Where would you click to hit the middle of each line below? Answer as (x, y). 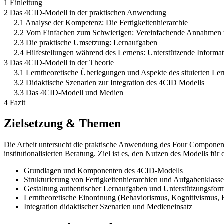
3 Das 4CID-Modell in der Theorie (59, 62)
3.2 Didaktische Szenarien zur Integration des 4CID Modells (109, 82)
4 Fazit (15, 102)
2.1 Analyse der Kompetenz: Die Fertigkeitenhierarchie (101, 22)
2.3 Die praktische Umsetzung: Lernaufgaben (86, 42)
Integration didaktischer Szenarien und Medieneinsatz (108, 207)
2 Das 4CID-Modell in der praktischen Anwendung (85, 12)
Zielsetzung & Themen (62, 124)
